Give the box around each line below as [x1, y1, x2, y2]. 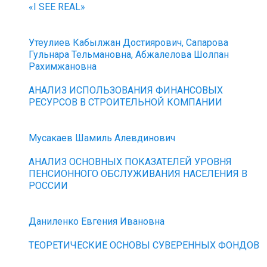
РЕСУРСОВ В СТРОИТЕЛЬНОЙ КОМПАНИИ [29, 97, 223, 108]
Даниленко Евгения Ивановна [29, 216, 165, 227]
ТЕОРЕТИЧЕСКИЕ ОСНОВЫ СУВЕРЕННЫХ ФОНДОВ [29, 240, 260, 251]
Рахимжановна [29, 61, 97, 72]
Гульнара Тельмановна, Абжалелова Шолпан [29, 49, 229, 60]
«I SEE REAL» [29, 1, 86, 13]
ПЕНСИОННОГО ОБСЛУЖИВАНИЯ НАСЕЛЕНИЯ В [29, 168, 248, 179]
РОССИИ [29, 180, 69, 191]
